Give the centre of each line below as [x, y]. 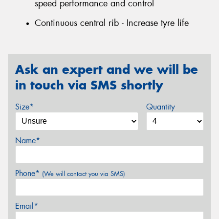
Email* [27, 206]
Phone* [29, 173]
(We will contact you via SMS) [84, 174]
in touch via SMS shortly [89, 85]
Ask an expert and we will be [107, 70]
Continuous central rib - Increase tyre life [112, 23]
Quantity [160, 107]
